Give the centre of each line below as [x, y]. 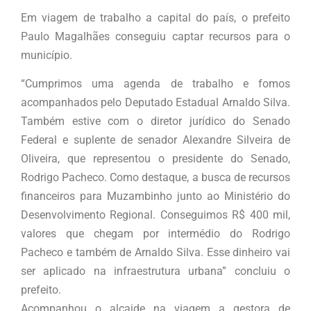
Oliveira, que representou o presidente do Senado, [155, 159]
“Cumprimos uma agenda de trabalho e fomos [155, 84]
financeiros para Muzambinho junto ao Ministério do [155, 196]
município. [48, 56]
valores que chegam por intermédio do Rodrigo [155, 234]
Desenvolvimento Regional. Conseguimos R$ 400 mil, [155, 215]
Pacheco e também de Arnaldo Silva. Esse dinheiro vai [155, 253]
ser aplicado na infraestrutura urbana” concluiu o [155, 271]
